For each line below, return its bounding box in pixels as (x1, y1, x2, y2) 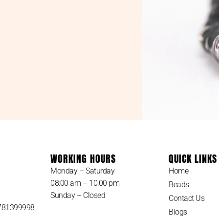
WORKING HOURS (50, 151, 116, 166)
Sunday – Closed (50, 190, 106, 200)
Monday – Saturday (50, 166, 115, 175)
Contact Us (168, 193, 205, 203)
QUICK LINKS (168, 151, 217, 166)
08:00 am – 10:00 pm (50, 178, 120, 188)
